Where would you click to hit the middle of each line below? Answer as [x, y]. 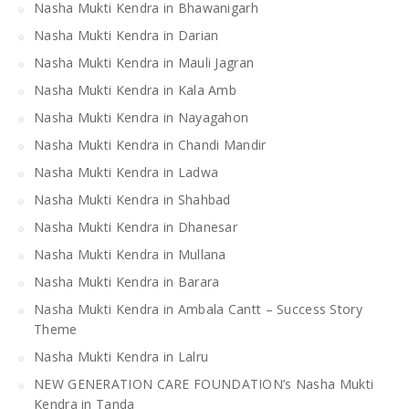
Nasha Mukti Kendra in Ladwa [126, 172]
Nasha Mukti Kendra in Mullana [130, 254]
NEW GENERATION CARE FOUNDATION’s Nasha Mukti [204, 383]
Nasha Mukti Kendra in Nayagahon [142, 117]
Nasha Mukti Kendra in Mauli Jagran [144, 62]
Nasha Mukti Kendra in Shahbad [132, 199]
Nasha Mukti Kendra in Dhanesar [136, 226]
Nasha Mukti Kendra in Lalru [121, 356]
